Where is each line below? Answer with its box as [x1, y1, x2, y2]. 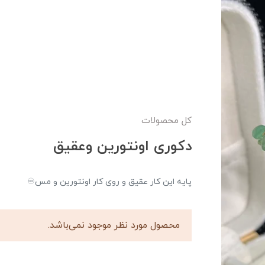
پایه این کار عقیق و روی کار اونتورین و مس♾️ [27, 176, 192, 188]
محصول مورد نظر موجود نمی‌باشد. [48, 219, 180, 232]
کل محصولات [141, 115, 192, 128]
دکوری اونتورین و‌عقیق [53, 137, 192, 157]
